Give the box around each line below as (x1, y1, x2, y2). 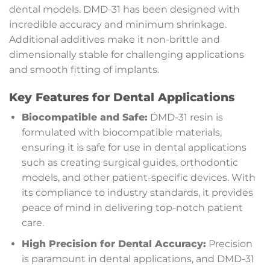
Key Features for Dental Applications (9, 89, 234, 104)
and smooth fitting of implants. (9, 63, 159, 75)
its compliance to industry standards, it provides (21, 187, 253, 199)
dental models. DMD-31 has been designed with (9, 3, 240, 15)
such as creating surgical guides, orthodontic (21, 157, 238, 169)
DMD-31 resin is (147, 111, 223, 124)
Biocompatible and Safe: (21, 111, 148, 124)
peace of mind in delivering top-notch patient (21, 202, 243, 214)
